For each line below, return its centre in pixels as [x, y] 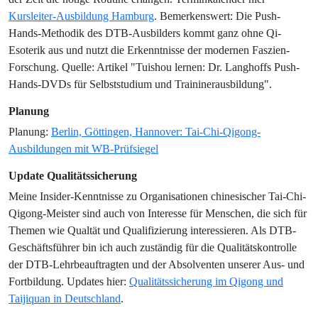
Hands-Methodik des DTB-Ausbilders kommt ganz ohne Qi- [145, 33]
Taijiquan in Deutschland [65, 298]
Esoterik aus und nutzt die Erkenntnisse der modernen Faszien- [149, 50]
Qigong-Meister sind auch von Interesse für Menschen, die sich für [158, 213]
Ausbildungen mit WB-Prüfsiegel [83, 149]
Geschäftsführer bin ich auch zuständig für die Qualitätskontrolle [153, 247]
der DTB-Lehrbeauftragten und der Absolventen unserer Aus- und [157, 264]
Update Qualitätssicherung [73, 176]
